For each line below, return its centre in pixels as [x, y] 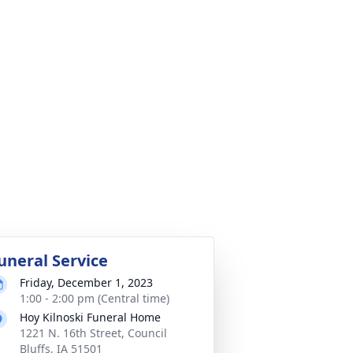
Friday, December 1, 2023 [86, 282]
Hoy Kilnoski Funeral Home [90, 317]
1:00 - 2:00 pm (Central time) [95, 298]
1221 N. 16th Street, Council [93, 333]
